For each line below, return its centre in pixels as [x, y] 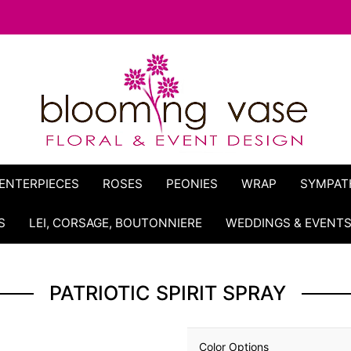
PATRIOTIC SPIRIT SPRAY [168, 293]
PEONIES [192, 184]
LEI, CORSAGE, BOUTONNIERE [116, 223]
